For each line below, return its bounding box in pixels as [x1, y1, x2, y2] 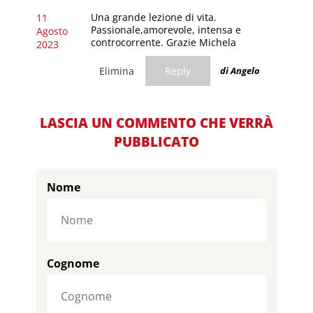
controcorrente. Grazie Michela [90, 35, 236, 49]
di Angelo [219, 64, 260, 78]
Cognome [47, 255, 100, 271]
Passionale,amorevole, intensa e [90, 22, 241, 36]
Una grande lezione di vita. [90, 10, 217, 24]
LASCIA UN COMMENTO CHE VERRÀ [39, 113, 273, 132]
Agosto [36, 24, 68, 38]
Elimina [99, 64, 134, 78]
